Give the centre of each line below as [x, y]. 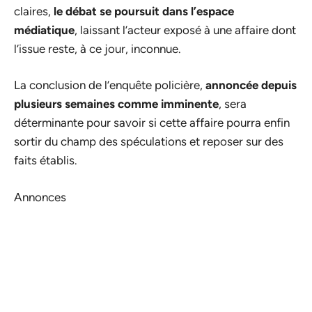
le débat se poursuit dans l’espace [144, 11]
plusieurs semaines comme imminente [116, 104]
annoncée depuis [251, 85]
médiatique [44, 30]
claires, [34, 11]
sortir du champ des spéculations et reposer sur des [149, 142]
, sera [233, 104]
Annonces [40, 197]
